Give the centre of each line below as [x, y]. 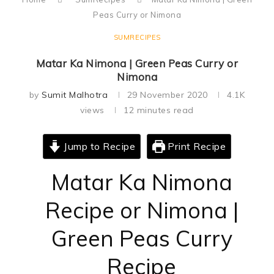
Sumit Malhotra [75, 95]
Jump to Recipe [98, 146]
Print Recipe [195, 146]
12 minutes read [159, 110]
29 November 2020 [167, 95]
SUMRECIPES [137, 37]
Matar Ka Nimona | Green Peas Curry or [137, 63]
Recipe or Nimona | [142, 210]
